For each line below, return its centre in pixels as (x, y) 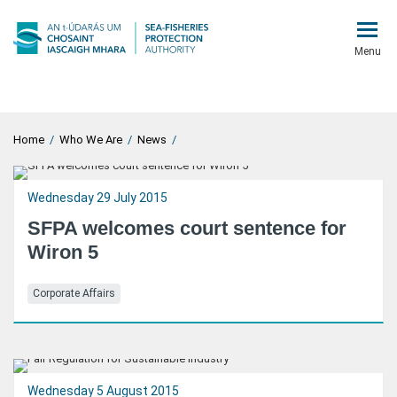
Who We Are (91, 140)
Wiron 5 (63, 252)
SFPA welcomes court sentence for (187, 228)
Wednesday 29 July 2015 (97, 198)
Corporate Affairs (74, 293)
